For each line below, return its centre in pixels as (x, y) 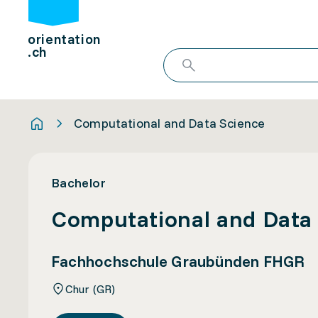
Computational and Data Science (170, 123)
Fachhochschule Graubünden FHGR (178, 261)
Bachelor (78, 183)
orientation (64, 39)
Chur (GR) (91, 289)
